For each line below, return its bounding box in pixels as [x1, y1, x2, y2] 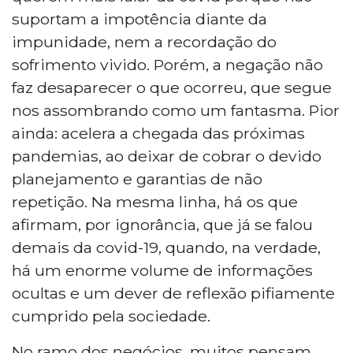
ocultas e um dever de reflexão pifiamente [12, 283, 335, 303]
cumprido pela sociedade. [12, 306, 210, 325]
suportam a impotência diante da [12, 9, 267, 28]
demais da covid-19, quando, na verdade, [12, 237, 321, 257]
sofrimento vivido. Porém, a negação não [12, 54, 323, 74]
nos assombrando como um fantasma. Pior [12, 100, 340, 120]
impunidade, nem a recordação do [12, 32, 277, 51]
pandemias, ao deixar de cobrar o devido [12, 146, 321, 165]
